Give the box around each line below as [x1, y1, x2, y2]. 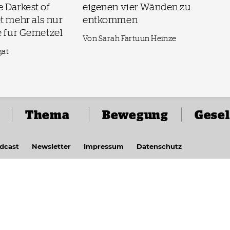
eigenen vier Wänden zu [83, 1, 191, 12]
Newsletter [32, 142, 71, 151]
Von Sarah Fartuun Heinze [83, 34, 177, 43]
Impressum [84, 142, 124, 151]
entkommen [83, 14, 138, 25]
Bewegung [102, 107, 168, 122]
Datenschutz [137, 142, 182, 151]
